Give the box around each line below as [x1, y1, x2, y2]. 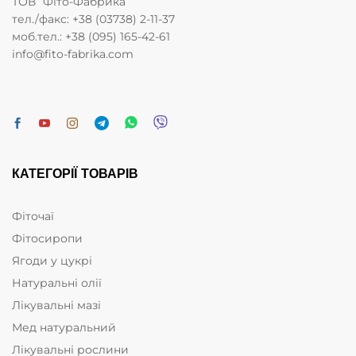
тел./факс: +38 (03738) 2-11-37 [12, 12, 175, 27]
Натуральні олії [12, 276, 102, 291]
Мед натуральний [12, 320, 116, 335]
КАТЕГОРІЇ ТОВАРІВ [12, 166, 138, 182]
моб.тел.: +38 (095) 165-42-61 [12, 29, 170, 44]
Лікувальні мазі [12, 298, 101, 313]
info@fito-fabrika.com [12, 47, 133, 62]
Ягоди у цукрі [12, 253, 92, 269]
